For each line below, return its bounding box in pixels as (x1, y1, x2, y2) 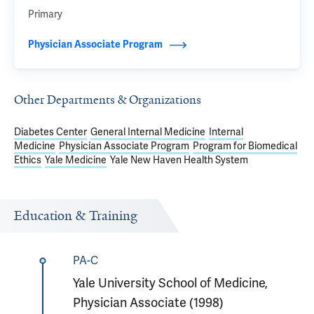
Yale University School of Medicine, (72, 275, 268, 291)
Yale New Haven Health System (110, 153, 248, 166)
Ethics (14, 153, 41, 166)
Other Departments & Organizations (14, 92, 201, 107)
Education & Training (14, 207, 137, 224)
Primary (28, 8, 62, 20)
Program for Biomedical (193, 139, 297, 152)
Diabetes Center (14, 125, 87, 138)
